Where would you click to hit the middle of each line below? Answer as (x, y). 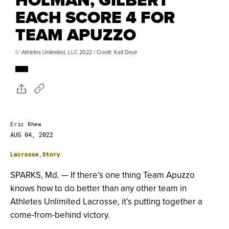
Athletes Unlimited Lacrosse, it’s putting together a (106, 202)
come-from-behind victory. (60, 215)
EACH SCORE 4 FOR (95, 17)
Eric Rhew (26, 124)
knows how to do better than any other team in (98, 188)
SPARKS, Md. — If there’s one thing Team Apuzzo (102, 175)
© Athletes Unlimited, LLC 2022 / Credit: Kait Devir (76, 52)
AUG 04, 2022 (32, 135)
